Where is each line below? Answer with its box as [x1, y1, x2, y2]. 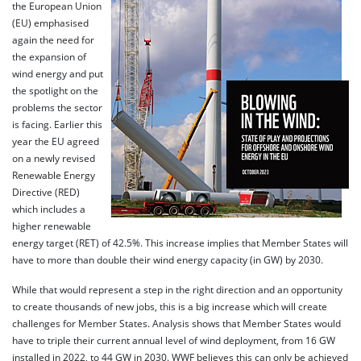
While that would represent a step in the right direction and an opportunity [12, 283, 342, 296]
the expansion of [12, 50, 86, 63]
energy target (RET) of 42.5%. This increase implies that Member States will [12, 236, 348, 249]
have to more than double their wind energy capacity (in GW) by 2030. [12, 253, 323, 266]
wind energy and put [12, 67, 103, 80]
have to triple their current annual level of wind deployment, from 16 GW [12, 334, 335, 346]
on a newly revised [12, 151, 95, 164]
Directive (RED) [12, 185, 80, 198]
